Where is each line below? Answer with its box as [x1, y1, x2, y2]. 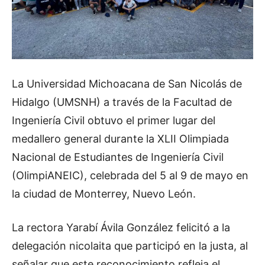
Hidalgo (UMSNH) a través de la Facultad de [12, 95, 232, 108]
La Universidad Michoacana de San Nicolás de [12, 77, 242, 90]
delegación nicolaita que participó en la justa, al [12, 239, 248, 252]
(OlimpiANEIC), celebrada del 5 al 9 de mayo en [12, 169, 248, 182]
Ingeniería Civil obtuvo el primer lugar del [12, 114, 215, 127]
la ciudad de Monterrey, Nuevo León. [12, 187, 196, 200]
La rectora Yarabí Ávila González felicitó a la [12, 221, 230, 234]
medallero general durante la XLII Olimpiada [12, 132, 229, 145]
